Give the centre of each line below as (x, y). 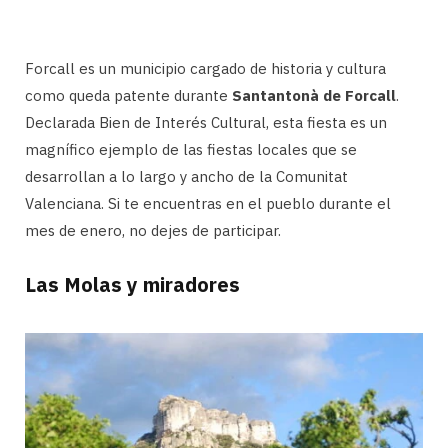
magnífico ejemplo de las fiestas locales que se (191, 149)
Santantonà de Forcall (314, 95)
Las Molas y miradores (132, 284)
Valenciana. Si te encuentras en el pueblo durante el (208, 203)
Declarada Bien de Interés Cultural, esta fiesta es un (206, 122)
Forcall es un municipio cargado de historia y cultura (205, 68)
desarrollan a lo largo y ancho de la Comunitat (186, 176)
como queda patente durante (128, 95)
